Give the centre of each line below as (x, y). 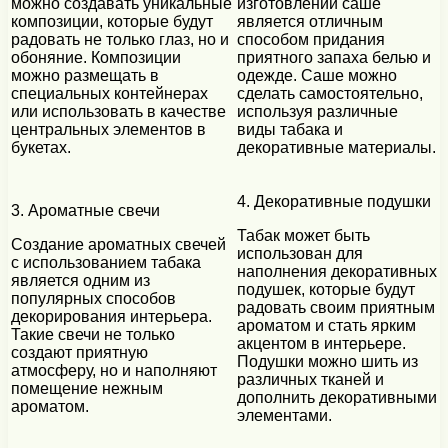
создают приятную (79, 353)
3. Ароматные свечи (85, 211)
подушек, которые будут (326, 290)
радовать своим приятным (336, 308)
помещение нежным (87, 389)
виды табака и (290, 130)
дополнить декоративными (337, 398)
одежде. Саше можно (317, 76)
